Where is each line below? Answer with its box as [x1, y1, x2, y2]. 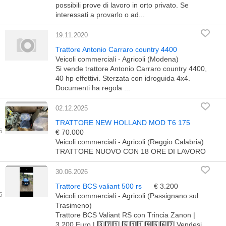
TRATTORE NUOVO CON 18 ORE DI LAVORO [55, 147, 206, 155]
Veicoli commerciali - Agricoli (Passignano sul [55, 192, 198, 200]
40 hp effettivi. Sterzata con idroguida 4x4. [55, 74, 190, 82]
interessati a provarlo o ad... [55, 11, 145, 19]
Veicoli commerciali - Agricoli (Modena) [55, 55, 179, 63]
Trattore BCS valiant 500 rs [55, 182, 144, 190]
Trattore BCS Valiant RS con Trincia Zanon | [55, 211, 195, 219]
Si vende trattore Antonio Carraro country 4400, [55, 65, 207, 73]
